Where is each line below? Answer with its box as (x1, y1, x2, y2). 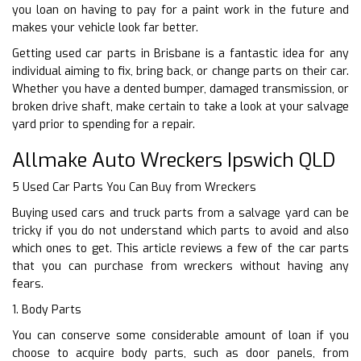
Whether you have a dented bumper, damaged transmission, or (12, 81, 349, 97)
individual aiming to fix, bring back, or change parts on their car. (12, 63, 349, 79)
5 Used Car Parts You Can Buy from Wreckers (12, 179, 256, 195)
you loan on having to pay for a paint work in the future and (12, 2, 349, 18)
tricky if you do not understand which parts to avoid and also (12, 222, 349, 239)
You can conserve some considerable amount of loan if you (12, 327, 349, 343)
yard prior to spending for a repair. (12, 116, 195, 132)
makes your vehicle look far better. (12, 19, 198, 35)
